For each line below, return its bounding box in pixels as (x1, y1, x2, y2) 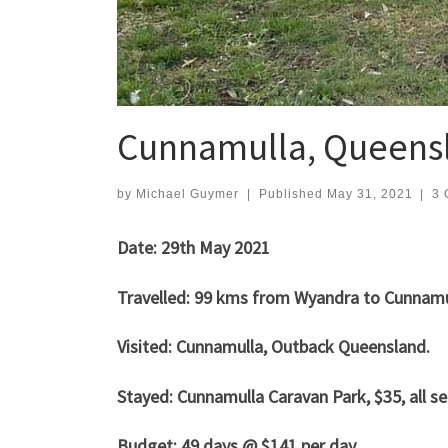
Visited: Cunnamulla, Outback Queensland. (117, 335, 438, 359)
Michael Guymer (136, 187, 239, 202)
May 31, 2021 (326, 187, 413, 202)
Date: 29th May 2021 (117, 236, 270, 260)
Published (258, 187, 327, 202)
